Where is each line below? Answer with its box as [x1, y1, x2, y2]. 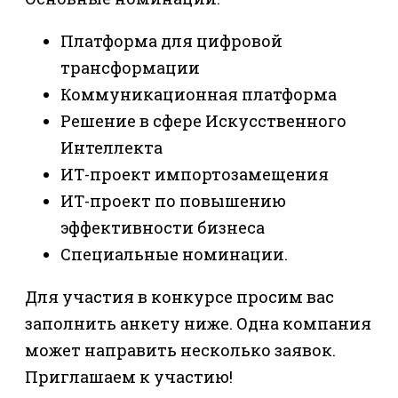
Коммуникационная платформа [60, 83, 337, 105]
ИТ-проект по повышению [60, 189, 286, 211]
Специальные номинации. [60, 243, 288, 265]
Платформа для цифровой [60, 29, 283, 52]
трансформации [60, 56, 200, 78]
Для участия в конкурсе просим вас [25, 285, 334, 307]
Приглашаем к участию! [25, 365, 233, 387]
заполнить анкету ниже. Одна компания [25, 312, 371, 334]
